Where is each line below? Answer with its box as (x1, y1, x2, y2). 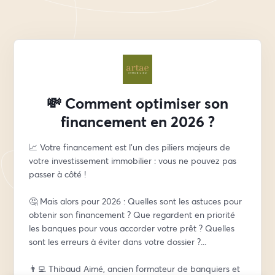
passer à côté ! (29, 168, 89, 180)
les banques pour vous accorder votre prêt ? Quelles (29, 222, 235, 234)
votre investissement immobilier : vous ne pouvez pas (29, 155, 237, 166)
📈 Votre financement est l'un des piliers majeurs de (29, 141, 231, 153)
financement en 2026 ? (60, 112, 215, 131)
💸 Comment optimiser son (47, 93, 228, 113)
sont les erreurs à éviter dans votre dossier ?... (29, 236, 207, 247)
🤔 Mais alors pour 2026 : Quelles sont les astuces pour (29, 195, 242, 207)
